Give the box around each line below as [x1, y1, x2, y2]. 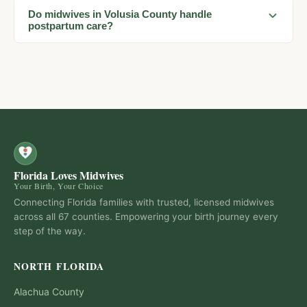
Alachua [14, 285, 49, 297]
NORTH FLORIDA [14, 258, 105, 273]
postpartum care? [28, 20, 113, 32]
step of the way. [14, 225, 86, 236]
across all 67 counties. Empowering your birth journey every [14, 210, 278, 222]
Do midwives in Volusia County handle [28, 8, 212, 21]
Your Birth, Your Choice [14, 180, 103, 192]
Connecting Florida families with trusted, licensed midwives [14, 196, 274, 208]
